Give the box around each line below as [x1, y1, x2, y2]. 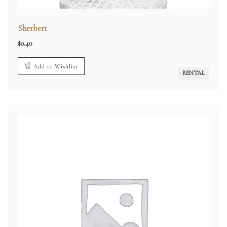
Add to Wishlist [33, 63, 78, 70]
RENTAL [182, 69, 205, 77]
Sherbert [18, 23, 47, 33]
